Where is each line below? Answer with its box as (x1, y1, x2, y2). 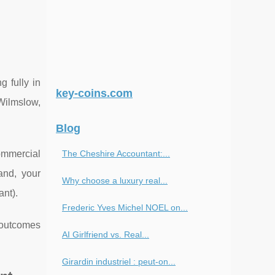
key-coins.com (56, 87, 133, 99)
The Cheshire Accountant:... (62, 149, 170, 158)
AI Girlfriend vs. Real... (62, 230, 149, 239)
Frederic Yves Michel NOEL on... (62, 203, 188, 212)
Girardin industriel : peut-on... (62, 257, 176, 266)
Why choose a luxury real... (62, 176, 168, 185)
